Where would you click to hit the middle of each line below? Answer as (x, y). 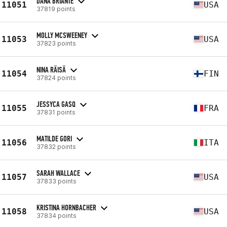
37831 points (56, 112)
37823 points (56, 43)
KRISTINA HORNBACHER (66, 207)
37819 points (56, 9)
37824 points (56, 78)
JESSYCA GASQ (56, 104)
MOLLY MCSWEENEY (62, 35)
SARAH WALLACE (58, 173)
